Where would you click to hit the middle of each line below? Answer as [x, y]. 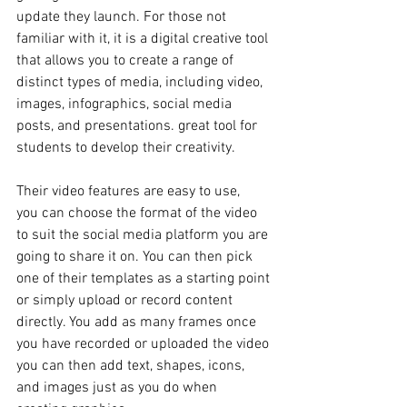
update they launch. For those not [123, 17]
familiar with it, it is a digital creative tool [144, 39]
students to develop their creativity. [128, 148]
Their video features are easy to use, [130, 191]
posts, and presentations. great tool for [139, 126]
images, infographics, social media [126, 104]
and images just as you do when [119, 387]
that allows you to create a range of [127, 60]
